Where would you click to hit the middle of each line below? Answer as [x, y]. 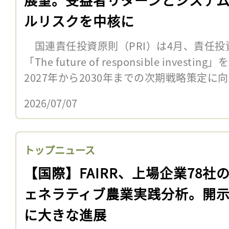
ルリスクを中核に [79, 20]
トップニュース [60, 150]
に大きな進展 [65, 214]
